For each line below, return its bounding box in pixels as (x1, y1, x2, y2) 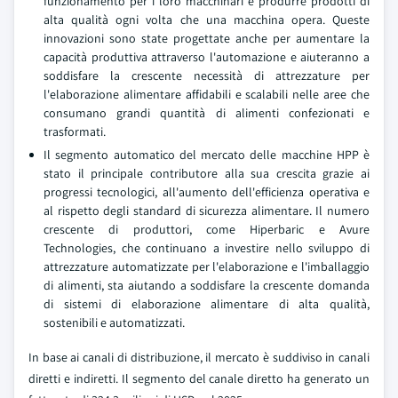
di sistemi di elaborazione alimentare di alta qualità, (44, 296, 370, 312)
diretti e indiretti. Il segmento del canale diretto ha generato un (28, 370, 370, 386)
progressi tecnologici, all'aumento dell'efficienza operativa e (44, 184, 370, 200)
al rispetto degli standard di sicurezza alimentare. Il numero (44, 203, 370, 219)
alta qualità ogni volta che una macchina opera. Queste (44, 12, 370, 28)
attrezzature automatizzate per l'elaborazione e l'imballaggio (44, 259, 370, 275)
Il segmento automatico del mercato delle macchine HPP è (44, 147, 370, 163)
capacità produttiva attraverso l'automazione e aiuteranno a (44, 49, 370, 65)
